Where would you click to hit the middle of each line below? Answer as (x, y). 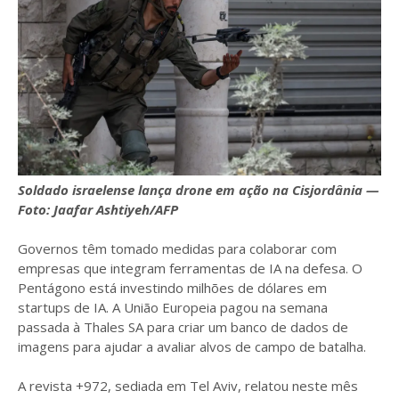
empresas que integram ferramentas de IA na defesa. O (190, 269)
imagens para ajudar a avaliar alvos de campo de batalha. (192, 347)
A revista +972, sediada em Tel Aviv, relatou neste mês (188, 386)
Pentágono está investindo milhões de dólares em (172, 288)
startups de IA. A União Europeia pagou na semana (173, 308)
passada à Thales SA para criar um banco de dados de (183, 327)
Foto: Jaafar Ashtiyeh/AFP (98, 210)
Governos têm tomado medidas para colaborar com (177, 249)
